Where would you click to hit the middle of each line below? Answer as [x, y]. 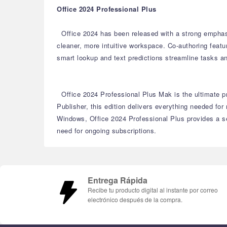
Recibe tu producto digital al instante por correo [153, 190]
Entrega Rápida [118, 180]
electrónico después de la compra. [135, 199]
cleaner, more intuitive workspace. [111, 45]
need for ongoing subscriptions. [107, 130]
